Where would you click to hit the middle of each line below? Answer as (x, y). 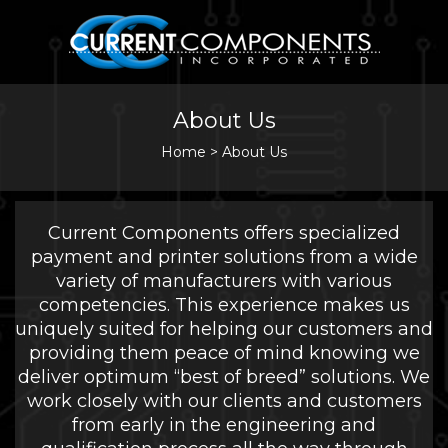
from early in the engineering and (224, 425)
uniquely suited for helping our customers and (224, 329)
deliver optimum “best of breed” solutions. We (224, 377)
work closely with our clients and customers (224, 401)
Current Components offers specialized (224, 233)
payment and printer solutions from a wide (224, 257)
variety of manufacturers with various (224, 281)
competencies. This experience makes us (224, 305)
